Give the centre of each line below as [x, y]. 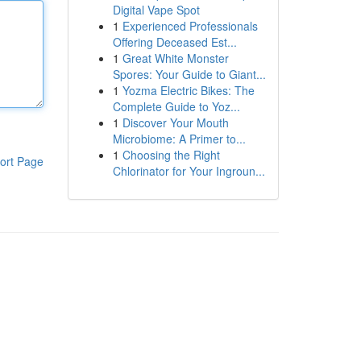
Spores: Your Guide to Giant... [189, 74]
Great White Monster [175, 58]
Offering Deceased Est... [174, 42]
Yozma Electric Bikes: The [188, 90]
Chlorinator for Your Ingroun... [189, 171]
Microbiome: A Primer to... [179, 139]
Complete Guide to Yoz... [176, 106]
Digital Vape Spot [156, 10]
